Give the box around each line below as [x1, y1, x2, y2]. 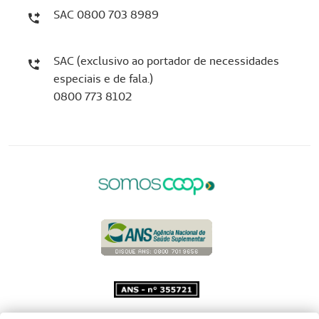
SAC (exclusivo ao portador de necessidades [53, 53, 279, 69]
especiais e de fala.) [53, 71, 153, 87]
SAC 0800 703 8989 [53, 7, 159, 23]
